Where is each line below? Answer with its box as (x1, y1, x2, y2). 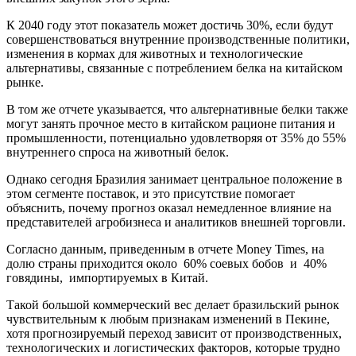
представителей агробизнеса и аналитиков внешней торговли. (6, 215, 346, 230)
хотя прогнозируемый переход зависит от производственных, (6, 327, 342, 341)
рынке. (6, 75, 44, 90)
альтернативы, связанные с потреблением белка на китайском (6, 61, 342, 75)
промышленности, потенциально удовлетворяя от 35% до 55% (6, 131, 346, 145)
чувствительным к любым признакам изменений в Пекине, (6, 312, 330, 327)
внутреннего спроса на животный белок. (6, 145, 229, 160)
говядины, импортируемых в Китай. (6, 271, 208, 285)
